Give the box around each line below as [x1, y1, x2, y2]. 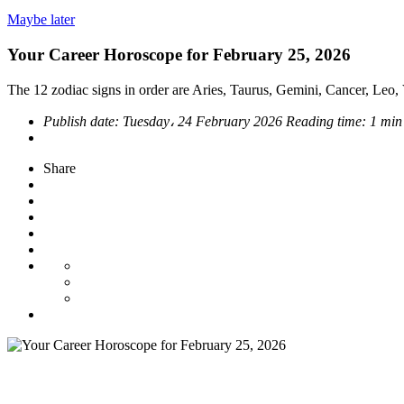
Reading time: [286, 113, 370, 129]
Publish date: [43, 113, 123, 129]
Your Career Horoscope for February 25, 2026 [7, 44, 351, 64]
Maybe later [7, 12, 75, 28]
